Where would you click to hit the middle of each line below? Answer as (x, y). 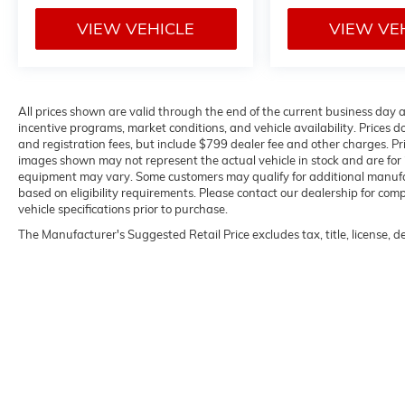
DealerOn (320, 365)
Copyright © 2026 (240, 365)
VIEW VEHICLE (136, 29)
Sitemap (371, 365)
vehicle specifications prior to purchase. (123, 208)
